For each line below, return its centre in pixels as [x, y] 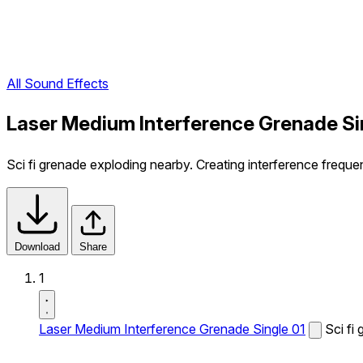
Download [37, 247]
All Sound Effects [58, 84]
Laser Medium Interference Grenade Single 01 [172, 329]
